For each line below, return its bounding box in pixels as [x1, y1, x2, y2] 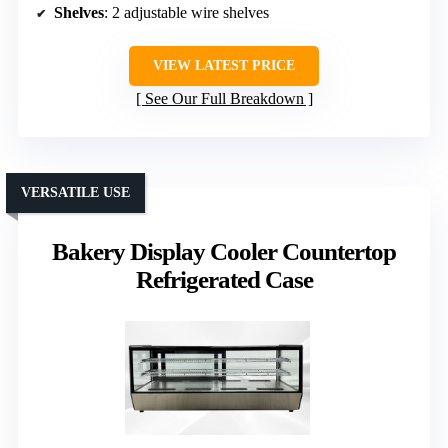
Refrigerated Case [135, 266, 313, 294]
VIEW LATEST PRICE [153, 58, 295, 74]
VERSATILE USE [21, 185, 130, 201]
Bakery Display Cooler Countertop [52, 238, 396, 266]
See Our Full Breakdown [144, 90, 304, 108]
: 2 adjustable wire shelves [104, 4, 269, 22]
